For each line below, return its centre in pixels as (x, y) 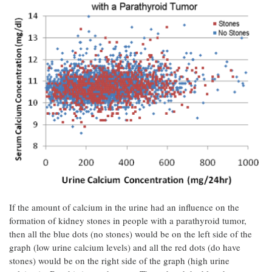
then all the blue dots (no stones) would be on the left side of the (131, 233)
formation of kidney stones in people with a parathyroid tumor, (128, 220)
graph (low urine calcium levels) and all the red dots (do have (125, 247)
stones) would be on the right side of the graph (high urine (119, 260)
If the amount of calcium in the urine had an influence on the (124, 207)
